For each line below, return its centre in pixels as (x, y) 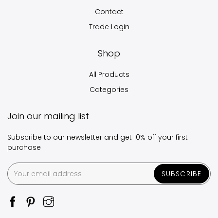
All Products (109, 75)
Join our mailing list (48, 116)
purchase (24, 148)
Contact (109, 12)
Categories (109, 90)
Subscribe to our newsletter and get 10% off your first (98, 137)
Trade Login (109, 27)
